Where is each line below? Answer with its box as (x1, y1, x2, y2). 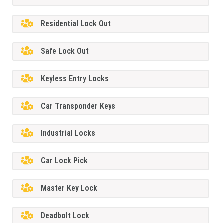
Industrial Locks (41, 128, 96, 138)
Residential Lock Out (41, 19, 111, 29)
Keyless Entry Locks (41, 74, 109, 84)
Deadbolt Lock (41, 211, 90, 221)
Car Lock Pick (41, 156, 88, 166)
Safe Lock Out (41, 46, 89, 56)
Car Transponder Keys (41, 101, 116, 111)
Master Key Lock (41, 183, 98, 193)
